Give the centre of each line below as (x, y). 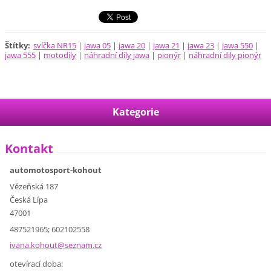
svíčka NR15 (54, 45)
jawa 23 (201, 45)
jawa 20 (132, 45)
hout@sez (58, 245)
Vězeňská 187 (34, 186)
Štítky (17, 45)
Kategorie (135, 112)
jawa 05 (97, 45)
